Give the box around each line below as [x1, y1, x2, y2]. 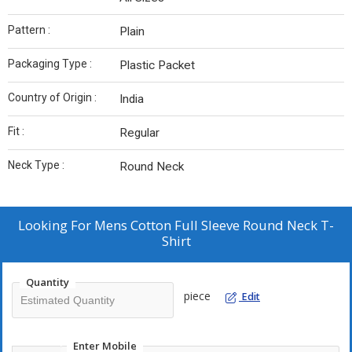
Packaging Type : [8, 57, 92, 71]
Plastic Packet [119, 58, 195, 73]
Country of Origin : [8, 91, 97, 104]
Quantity [26, 275, 69, 290]
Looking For [18, 216, 94, 235]
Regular [119, 126, 159, 141]
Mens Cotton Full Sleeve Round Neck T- [94, 216, 334, 235]
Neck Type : [8, 159, 64, 172]
